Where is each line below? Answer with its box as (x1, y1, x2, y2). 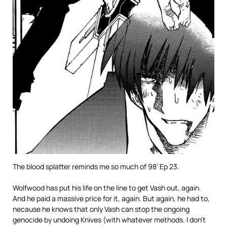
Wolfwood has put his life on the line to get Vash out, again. (13, 182, 201, 193)
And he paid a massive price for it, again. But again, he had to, (13, 193, 210, 203)
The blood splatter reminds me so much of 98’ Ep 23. (13, 161, 181, 171)
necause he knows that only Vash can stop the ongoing (13, 204, 190, 214)
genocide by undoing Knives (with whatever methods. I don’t (13, 214, 206, 224)
